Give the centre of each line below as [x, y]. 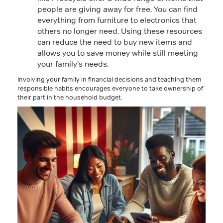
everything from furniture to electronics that [117, 20]
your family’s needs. [73, 64]
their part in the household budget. [70, 97]
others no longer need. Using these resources [120, 31]
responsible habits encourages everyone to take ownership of [110, 88]
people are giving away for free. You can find [117, 9]
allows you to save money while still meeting [118, 53]
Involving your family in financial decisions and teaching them [110, 79]
